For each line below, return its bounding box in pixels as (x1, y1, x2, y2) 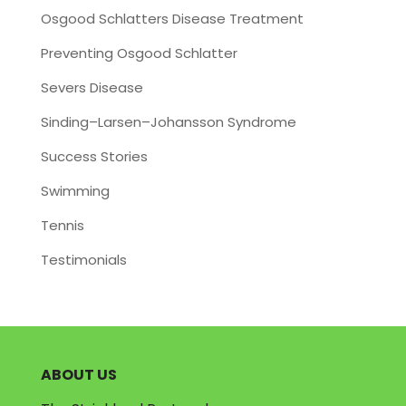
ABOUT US (40, 364, 117, 385)
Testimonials (40, 250, 127, 269)
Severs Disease (40, 78, 143, 97)
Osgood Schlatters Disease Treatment (40, 9, 304, 28)
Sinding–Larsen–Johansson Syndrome (40, 112, 296, 131)
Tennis (40, 216, 84, 235)
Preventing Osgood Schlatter (40, 43, 237, 63)
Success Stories (40, 147, 148, 166)
